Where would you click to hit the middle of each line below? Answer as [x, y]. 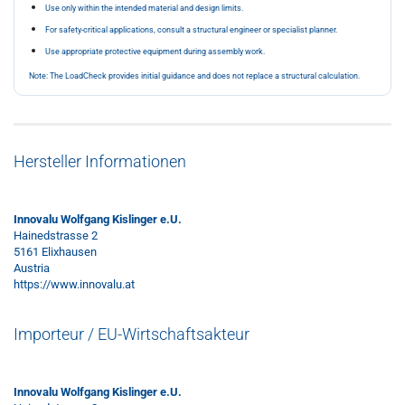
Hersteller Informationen [100, 161]
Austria [32, 268]
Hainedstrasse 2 [56, 235]
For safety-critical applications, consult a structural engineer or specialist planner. [191, 30]
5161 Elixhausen [55, 252]
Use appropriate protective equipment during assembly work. [155, 52]
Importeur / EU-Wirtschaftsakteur [132, 334]
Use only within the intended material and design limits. [144, 8]
